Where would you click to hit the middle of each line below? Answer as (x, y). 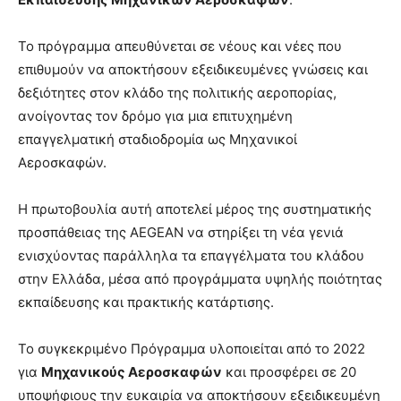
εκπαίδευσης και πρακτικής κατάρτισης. (146, 302)
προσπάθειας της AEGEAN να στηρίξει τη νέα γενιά (181, 232)
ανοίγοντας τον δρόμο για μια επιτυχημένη (155, 115)
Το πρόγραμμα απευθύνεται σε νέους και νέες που (180, 46)
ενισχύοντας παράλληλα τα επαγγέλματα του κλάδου (191, 255)
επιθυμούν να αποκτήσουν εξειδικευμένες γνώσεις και (193, 69)
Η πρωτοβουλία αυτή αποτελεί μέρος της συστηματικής (195, 209)
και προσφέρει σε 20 (289, 371)
